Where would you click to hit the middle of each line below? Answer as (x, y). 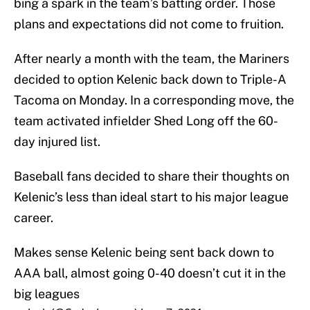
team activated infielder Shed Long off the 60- (146, 121)
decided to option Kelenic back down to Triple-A (150, 80)
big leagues (47, 294)
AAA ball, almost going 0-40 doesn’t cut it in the (150, 273)
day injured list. (57, 142)
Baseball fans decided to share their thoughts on (152, 176)
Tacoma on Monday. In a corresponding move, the (154, 100)
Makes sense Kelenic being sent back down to (144, 253)
